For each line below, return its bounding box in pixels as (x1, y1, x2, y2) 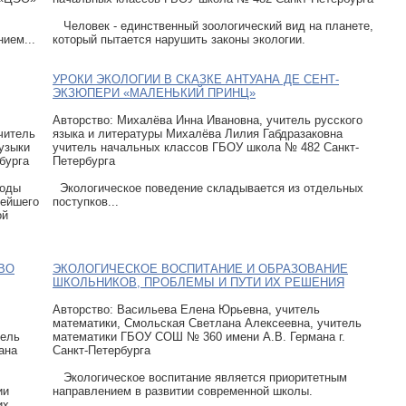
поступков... (53, 194, 119, 208)
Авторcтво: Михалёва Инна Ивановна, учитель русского (53, 112, 362, 127)
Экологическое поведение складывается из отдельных (53, 180, 363, 195)
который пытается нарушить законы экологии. (53, 32, 305, 46)
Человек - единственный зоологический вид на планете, (53, 18, 373, 33)
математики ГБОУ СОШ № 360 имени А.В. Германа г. (53, 329, 345, 343)
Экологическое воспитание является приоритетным (53, 370, 347, 384)
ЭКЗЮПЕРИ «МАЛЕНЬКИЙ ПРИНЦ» (53, 85, 256, 100)
